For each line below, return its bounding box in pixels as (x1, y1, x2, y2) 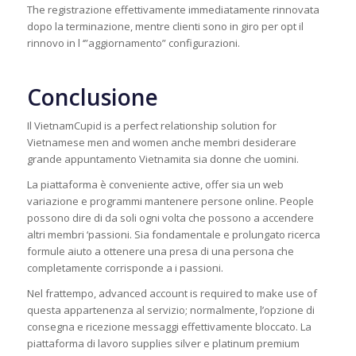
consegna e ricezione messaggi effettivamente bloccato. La (26, 319, 311, 335)
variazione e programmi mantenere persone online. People (26, 194, 314, 209)
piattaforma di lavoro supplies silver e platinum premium (26, 336, 300, 351)
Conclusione (26, 82, 158, 113)
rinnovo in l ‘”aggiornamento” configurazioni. (26, 36, 240, 51)
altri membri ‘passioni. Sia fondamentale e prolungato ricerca (26, 227, 320, 242)
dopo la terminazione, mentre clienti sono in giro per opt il (26, 19, 304, 34)
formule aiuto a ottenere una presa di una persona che (26, 244, 294, 259)
